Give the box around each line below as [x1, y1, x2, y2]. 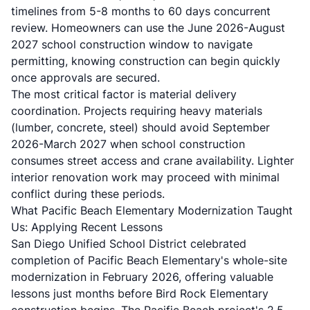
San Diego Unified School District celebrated [11, 237, 246, 250]
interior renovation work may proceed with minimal [11, 170, 280, 184]
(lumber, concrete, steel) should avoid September [11, 120, 270, 134]
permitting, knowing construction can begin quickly [11, 54, 280, 68]
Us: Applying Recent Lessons [11, 220, 163, 234]
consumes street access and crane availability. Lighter [11, 154, 294, 167]
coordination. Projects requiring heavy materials [11, 104, 262, 118]
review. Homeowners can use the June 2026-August [11, 21, 285, 35]
